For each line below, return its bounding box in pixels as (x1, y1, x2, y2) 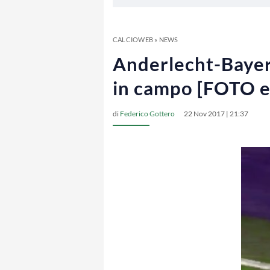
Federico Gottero (120, 109, 175, 118)
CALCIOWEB (113, 36, 153, 43)
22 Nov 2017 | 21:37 (184, 109, 248, 118)
